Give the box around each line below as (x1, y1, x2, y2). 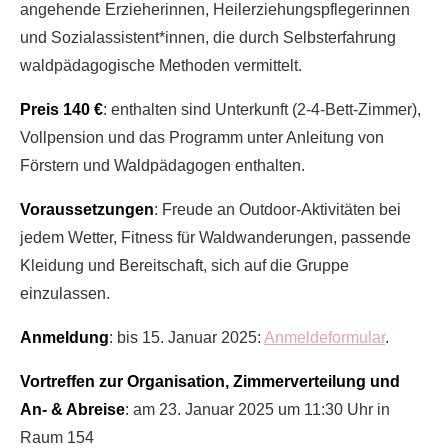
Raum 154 (20, 429, 94, 446)
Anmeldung (20, 329, 109, 346)
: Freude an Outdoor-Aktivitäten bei (154, 201, 401, 218)
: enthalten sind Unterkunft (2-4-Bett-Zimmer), (103, 101, 421, 118)
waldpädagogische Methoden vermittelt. (20, 57, 302, 74)
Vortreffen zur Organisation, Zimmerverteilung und (20, 373, 400, 390)
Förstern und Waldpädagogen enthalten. (20, 157, 305, 174)
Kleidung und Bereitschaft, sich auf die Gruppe (20, 257, 349, 274)
